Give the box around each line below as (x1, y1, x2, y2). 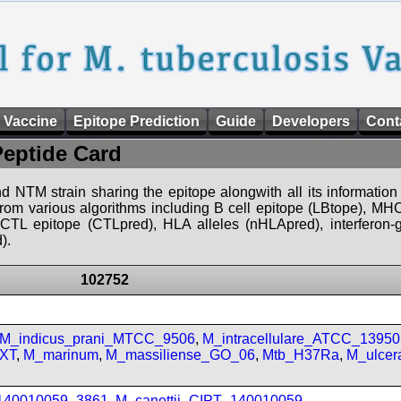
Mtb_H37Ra (262, 347, 339, 363)
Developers (272, 114, 350, 129)
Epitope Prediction (73, 114, 200, 129)
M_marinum (23, 347, 98, 363)
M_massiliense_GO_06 (106, 347, 255, 363)
